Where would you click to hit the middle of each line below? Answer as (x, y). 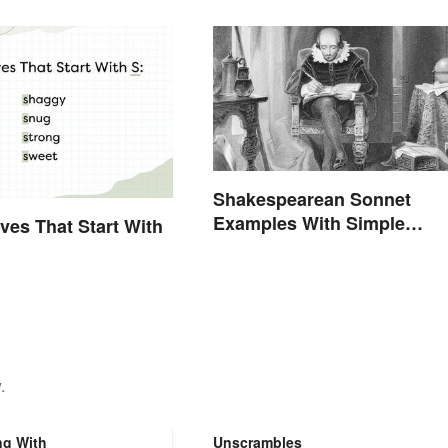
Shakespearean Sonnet (311, 199)
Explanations (268, 247)
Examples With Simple (308, 223)
